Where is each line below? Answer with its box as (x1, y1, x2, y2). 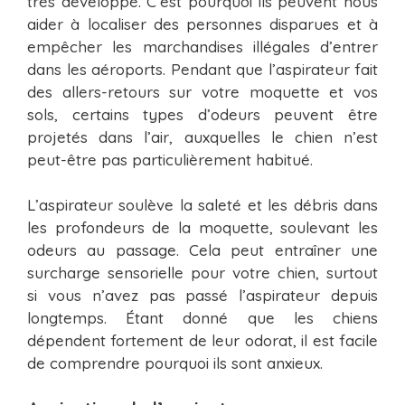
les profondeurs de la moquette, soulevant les (27, 218, 378, 238)
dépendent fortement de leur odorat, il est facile (27, 331, 378, 351)
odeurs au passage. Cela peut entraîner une (27, 240, 378, 260)
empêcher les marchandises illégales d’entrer (27, 36, 378, 56)
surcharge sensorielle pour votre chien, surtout (27, 263, 378, 283)
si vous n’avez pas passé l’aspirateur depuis (27, 286, 378, 306)
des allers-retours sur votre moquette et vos (27, 81, 378, 101)
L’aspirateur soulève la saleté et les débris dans (27, 195, 378, 215)
